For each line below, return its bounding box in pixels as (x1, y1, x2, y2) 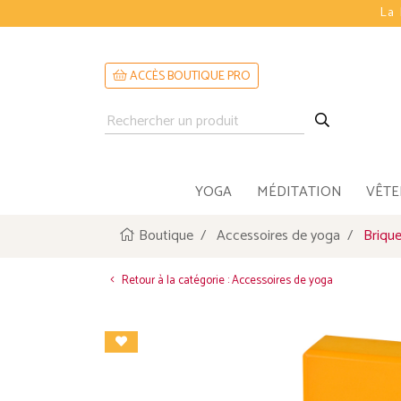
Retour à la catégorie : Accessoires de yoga (119, 271, 334, 291)
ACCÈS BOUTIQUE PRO (127, 66, 251, 88)
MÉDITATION (256, 180, 342, 205)
